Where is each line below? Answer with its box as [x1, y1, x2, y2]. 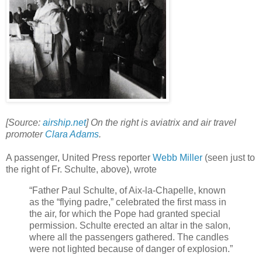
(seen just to [202, 153, 255, 163]
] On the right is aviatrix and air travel [86, 118, 236, 128]
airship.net [43, 118, 86, 128]
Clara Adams [45, 129, 99, 140]
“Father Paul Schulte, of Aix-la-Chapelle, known [29, 185, 226, 196]
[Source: [6, 118, 43, 128]
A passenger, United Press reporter [6, 153, 153, 163]
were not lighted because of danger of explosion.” [29, 244, 233, 254]
